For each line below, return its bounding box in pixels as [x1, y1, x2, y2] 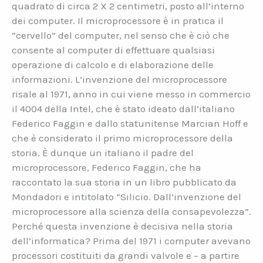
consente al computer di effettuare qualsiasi [12, 43, 215, 56]
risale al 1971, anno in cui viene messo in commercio [12, 87, 251, 100]
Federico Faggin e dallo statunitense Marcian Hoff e [12, 117, 248, 129]
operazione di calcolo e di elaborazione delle [12, 58, 214, 70]
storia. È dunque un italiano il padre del [12, 146, 194, 159]
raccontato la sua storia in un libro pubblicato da [12, 176, 237, 188]
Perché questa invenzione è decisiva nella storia [12, 220, 233, 232]
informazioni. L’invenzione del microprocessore [12, 73, 227, 85]
